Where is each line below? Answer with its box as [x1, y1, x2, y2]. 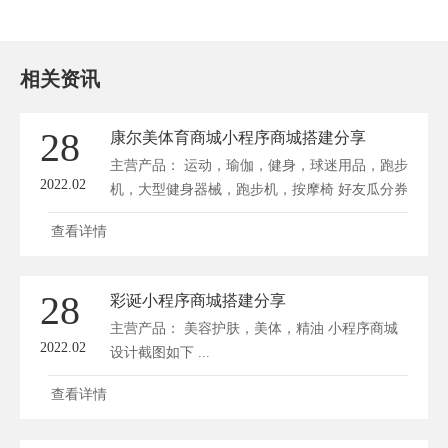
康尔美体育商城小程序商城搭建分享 [110, 129, 366, 146]
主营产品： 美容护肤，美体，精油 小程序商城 [110, 321, 398, 337]
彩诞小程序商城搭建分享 [110, 292, 286, 310]
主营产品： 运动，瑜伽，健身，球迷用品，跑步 [110, 158, 408, 173]
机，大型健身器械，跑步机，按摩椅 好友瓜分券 [110, 182, 408, 197]
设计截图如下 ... [110, 345, 210, 361]
